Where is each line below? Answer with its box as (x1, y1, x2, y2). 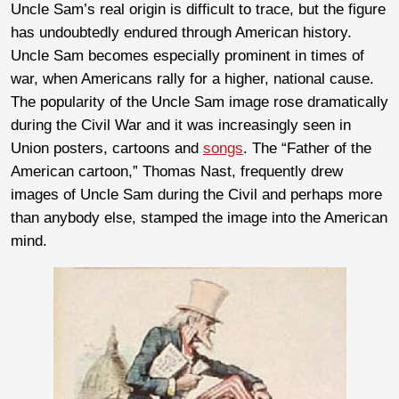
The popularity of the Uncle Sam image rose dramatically (11, 93, 388, 110)
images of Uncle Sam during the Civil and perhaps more (11, 185, 382, 203)
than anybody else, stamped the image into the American (11, 208, 387, 226)
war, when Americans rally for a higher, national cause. (11, 69, 374, 87)
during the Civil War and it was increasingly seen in (11, 116, 351, 134)
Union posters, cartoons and (11, 139, 203, 157)
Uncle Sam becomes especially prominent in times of (11, 46, 364, 64)
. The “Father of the (243, 139, 371, 157)
